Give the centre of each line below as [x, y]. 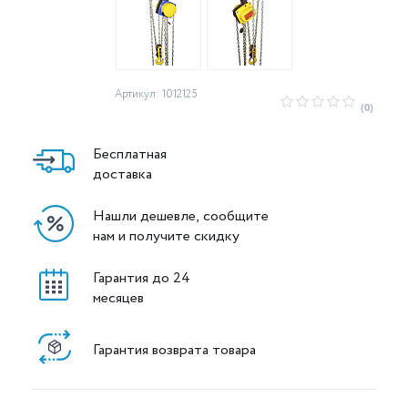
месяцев [118, 298]
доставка [122, 174]
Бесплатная [130, 154]
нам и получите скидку [166, 236]
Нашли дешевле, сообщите [183, 216]
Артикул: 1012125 [156, 94]
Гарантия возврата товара [174, 350]
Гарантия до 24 [143, 278]
